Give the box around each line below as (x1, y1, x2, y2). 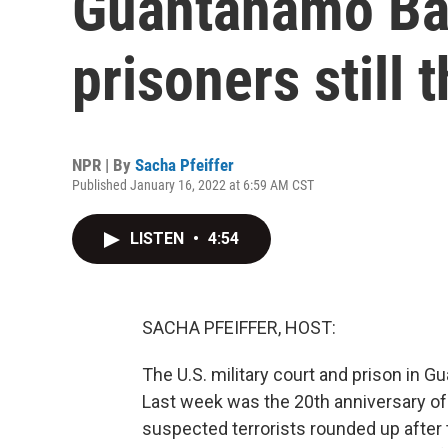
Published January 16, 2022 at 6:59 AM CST (72, 177, 314, 193)
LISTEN (130, 229, 188, 248)
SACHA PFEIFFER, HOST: (142, 317, 336, 338)
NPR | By (72, 155, 135, 175)
